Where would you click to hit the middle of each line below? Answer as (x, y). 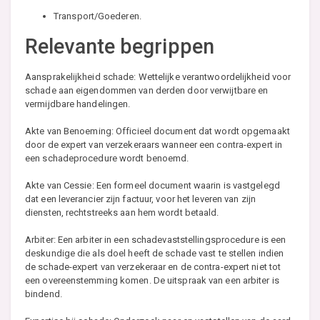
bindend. (44, 294)
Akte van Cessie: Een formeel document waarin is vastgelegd (152, 186)
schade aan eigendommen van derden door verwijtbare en (147, 91)
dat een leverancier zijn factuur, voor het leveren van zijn (140, 199)
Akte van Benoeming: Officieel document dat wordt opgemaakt (157, 131)
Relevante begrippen (120, 47)
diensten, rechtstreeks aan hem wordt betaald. (122, 213)
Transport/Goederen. (97, 16)
